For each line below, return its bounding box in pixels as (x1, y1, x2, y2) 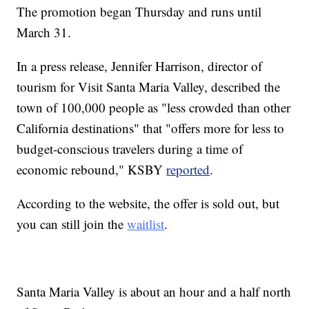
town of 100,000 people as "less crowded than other (17, 99, 291, 117)
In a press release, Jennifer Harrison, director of (17, 57, 263, 75)
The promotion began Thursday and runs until (17, 3, 262, 21)
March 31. (17, 23, 72, 41)
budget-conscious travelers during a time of (17, 140, 243, 158)
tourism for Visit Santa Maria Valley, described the (17, 78, 281, 96)
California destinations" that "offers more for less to (17, 119, 285, 137)
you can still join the (17, 215, 128, 233)
